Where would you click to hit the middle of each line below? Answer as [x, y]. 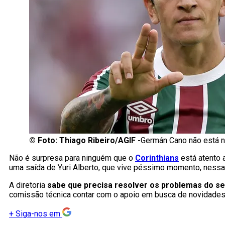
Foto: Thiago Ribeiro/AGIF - [89, 141]
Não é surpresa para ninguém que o [72, 158]
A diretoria [28, 185]
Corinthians [157, 158]
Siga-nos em [38, 214]
